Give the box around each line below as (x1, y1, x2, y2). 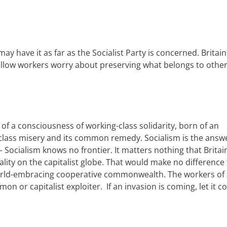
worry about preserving (49, 59, 141, 70)
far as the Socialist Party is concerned (52, 47, 197, 58)
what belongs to (141, 59, 206, 70)
